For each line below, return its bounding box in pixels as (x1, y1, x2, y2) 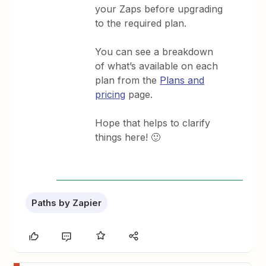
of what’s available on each (95, 60, 218, 72)
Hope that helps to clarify (95, 117, 211, 129)
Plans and (160, 74, 205, 87)
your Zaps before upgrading (95, 3, 223, 15)
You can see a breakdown (95, 46, 214, 58)
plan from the (95, 74, 160, 87)
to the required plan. (95, 17, 187, 30)
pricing (95, 88, 126, 101)
